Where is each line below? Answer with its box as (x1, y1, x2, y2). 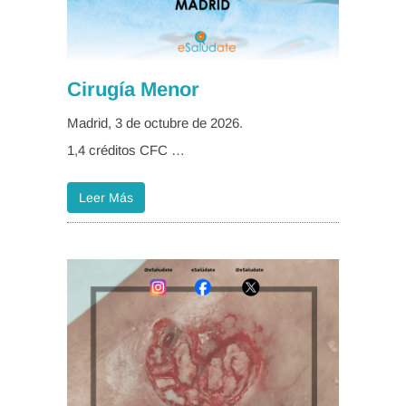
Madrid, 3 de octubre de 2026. (67, 115, 243, 131)
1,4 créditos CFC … (67, 142, 185, 159)
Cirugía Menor (67, 78, 199, 101)
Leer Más (79, 190, 133, 206)
